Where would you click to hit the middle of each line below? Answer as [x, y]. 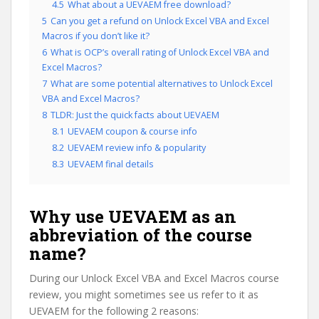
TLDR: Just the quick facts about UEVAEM [135, 115]
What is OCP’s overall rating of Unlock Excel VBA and [160, 52]
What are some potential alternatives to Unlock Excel [162, 83]
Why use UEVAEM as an [133, 216]
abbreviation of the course [141, 235]
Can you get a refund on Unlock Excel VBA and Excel [160, 21]
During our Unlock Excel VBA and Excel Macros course [154, 278]
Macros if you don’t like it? [96, 36]
